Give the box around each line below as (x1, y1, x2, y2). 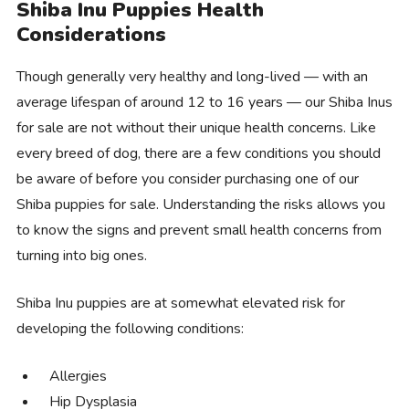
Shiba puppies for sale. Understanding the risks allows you (16, 194, 385, 215)
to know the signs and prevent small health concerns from (16, 219, 382, 240)
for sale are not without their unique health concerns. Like (16, 117, 376, 138)
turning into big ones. (16, 245, 147, 266)
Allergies (37, 365, 107, 386)
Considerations (16, 20, 166, 48)
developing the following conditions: (16, 318, 244, 339)
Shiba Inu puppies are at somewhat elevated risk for (16, 292, 345, 313)
